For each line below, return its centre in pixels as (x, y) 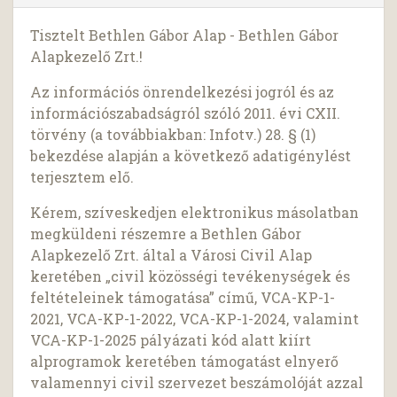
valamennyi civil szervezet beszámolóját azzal (197, 383)
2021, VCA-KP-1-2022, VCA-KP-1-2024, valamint (195, 319)
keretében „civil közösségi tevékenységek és (191, 276)
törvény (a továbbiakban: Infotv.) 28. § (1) (173, 135)
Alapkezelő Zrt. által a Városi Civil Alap (171, 255)
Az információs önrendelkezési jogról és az (183, 92)
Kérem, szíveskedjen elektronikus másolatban (195, 213)
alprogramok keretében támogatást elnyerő (185, 362)
